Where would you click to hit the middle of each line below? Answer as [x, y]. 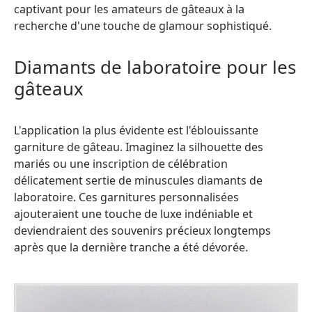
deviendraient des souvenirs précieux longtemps [142, 231]
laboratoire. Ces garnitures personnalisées [126, 197]
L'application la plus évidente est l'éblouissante [136, 130]
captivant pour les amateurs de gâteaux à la [129, 9]
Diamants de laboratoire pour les [155, 67]
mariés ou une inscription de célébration [121, 164]
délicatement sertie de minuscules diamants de [138, 180]
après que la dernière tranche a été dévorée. [131, 247]
